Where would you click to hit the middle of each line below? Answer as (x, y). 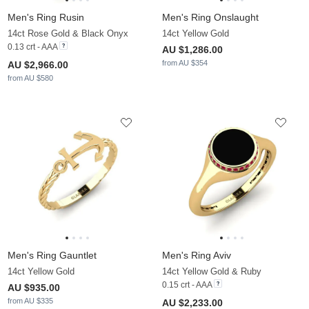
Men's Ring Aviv (197, 256)
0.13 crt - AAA (32, 47)
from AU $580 (30, 78)
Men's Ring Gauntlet (52, 256)
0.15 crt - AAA (187, 285)
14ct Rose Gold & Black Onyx (68, 34)
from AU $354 (185, 63)
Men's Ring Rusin (46, 18)
